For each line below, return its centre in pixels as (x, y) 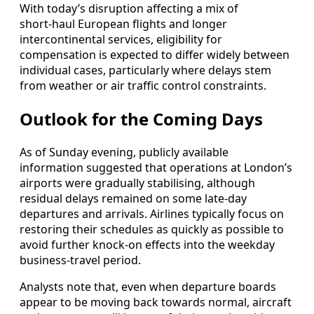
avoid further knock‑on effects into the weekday (147, 244)
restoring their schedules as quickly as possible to (152, 229)
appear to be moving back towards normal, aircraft (156, 302)
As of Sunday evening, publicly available (124, 152)
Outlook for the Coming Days (141, 119)
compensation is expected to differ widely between (155, 55)
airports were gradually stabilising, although (137, 183)
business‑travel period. (80, 260)
